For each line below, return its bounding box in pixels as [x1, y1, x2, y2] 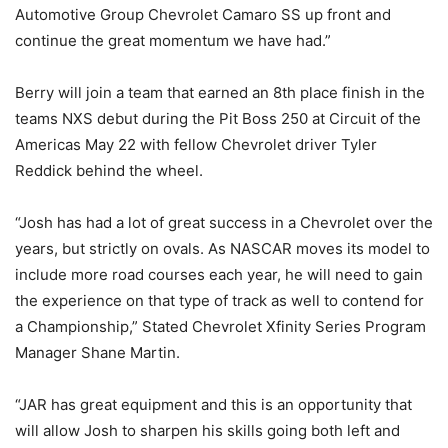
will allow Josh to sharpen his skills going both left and [15, 420, 400, 440]
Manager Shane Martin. [15, 342, 180, 362]
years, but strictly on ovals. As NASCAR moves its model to [15, 238, 430, 258]
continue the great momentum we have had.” [15, 30, 331, 50]
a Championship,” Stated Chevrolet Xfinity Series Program [15, 316, 426, 336]
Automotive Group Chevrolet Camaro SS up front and [15, 4, 391, 24]
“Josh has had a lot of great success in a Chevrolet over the [15, 212, 433, 232]
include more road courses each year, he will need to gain [15, 264, 423, 284]
